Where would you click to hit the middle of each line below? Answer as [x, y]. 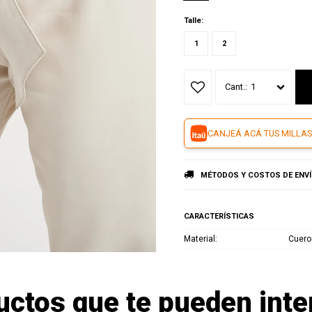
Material [200, 239]
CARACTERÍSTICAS [219, 216]
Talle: [194, 21]
